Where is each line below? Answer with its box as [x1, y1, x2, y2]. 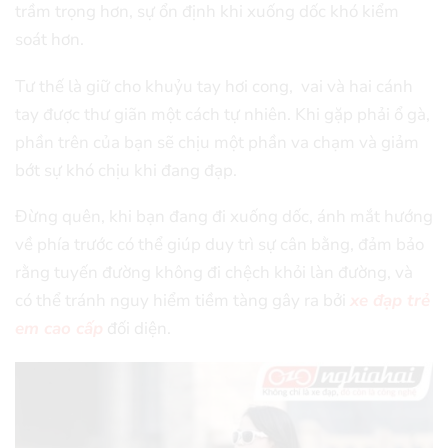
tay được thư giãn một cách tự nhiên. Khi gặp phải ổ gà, [15, 102, 430, 126]
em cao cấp [15, 317, 103, 341]
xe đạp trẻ [350, 289, 430, 313]
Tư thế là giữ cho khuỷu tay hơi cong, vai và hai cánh [15, 74, 413, 98]
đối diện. [103, 317, 171, 341]
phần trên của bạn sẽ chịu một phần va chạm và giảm [15, 130, 419, 154]
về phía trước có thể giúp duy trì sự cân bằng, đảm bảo [15, 233, 424, 257]
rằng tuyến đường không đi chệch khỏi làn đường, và [15, 261, 413, 285]
